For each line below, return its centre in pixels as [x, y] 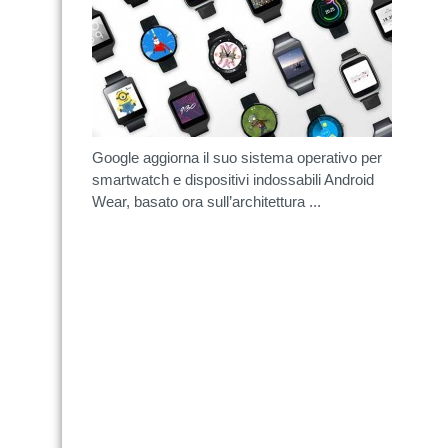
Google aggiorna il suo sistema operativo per [237, 157]
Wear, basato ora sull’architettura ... [206, 201]
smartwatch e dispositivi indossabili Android [233, 179]
